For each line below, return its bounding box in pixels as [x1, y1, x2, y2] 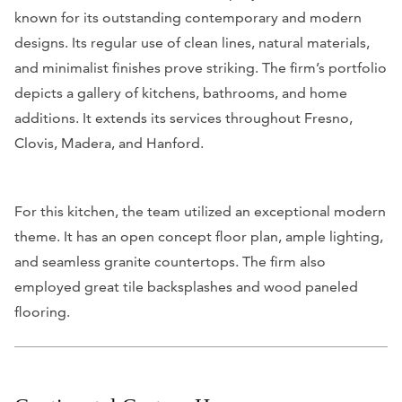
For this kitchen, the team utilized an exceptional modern [14, 203, 386, 221]
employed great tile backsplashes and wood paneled [14, 278, 358, 296]
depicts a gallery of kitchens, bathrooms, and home [14, 84, 347, 102]
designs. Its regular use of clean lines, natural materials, [14, 34, 370, 52]
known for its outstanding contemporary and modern [14, 9, 362, 27]
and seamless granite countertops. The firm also [14, 253, 326, 271]
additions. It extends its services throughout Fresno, [14, 109, 353, 127]
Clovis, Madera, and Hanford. [14, 135, 207, 153]
